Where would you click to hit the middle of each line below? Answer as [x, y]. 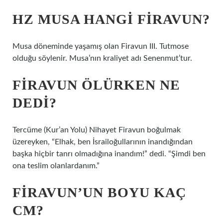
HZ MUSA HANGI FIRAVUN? [111, 19]
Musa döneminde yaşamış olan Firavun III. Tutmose [101, 46]
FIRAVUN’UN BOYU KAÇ [99, 192]
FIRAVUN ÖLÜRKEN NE [96, 85]
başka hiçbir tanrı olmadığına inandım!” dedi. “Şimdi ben [109, 154]
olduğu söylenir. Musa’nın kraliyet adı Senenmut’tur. [102, 58]
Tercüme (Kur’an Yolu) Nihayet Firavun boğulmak [97, 130]
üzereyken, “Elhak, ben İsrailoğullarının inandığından [103, 142]
